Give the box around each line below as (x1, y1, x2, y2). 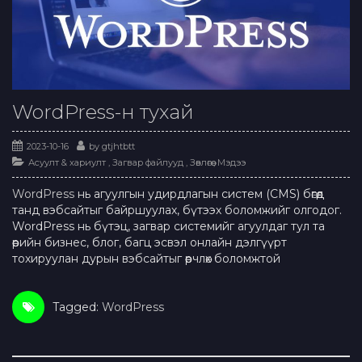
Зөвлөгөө (190, 157, 211, 169)
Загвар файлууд (112, 157, 183, 169)
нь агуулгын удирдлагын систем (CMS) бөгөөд (74, 187, 324, 202)
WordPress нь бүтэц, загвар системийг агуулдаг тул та (12, 219, 325, 234)
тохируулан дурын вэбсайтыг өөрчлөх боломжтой (12, 251, 280, 267)
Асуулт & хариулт (28, 157, 106, 169)
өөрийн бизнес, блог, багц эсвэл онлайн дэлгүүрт (12, 235, 287, 250)
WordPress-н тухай (12, 100, 194, 124)
